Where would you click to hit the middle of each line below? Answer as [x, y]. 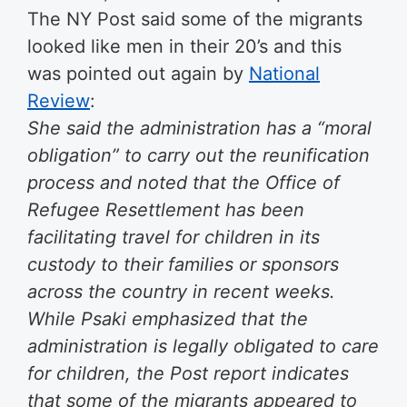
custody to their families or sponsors [183, 264]
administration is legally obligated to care [203, 346]
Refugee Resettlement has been [166, 210]
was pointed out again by [138, 74]
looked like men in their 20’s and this [184, 46]
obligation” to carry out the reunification [199, 155]
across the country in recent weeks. [181, 292]
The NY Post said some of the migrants [195, 19]
